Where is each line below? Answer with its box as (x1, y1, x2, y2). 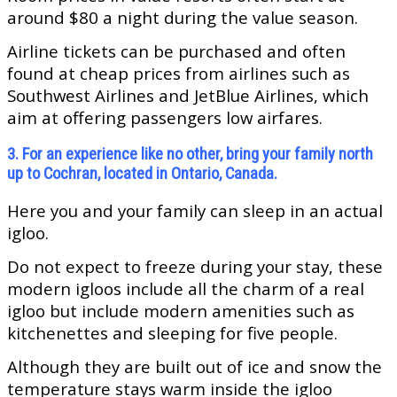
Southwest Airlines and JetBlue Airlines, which (7, 84, 369, 107)
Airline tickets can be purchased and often (7, 40, 346, 63)
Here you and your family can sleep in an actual (7, 199, 383, 222)
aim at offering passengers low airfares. (7, 106, 323, 129)
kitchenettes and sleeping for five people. (7, 322, 338, 345)
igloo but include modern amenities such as (7, 300, 354, 323)
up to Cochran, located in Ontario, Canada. (7, 164, 277, 184)
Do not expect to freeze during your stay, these (7, 255, 383, 278)
